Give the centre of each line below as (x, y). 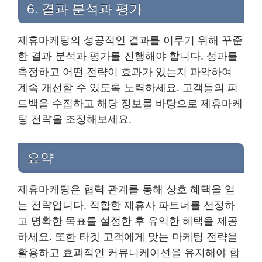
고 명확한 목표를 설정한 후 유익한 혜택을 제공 (128, 221)
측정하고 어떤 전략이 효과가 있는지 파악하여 (125, 72)
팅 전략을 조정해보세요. (75, 119)
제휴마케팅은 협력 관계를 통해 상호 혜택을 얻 (126, 189)
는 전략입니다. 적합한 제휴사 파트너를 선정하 (126, 205)
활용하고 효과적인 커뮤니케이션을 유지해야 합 (129, 253)
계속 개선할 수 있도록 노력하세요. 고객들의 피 (128, 88)
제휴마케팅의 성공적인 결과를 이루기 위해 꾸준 (130, 40)
